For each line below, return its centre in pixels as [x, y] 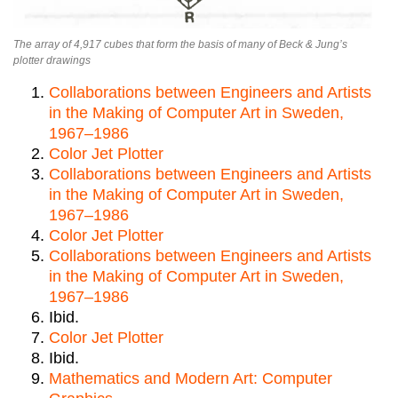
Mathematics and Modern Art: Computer [191, 379]
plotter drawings [52, 61]
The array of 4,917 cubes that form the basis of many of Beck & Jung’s [180, 45]
